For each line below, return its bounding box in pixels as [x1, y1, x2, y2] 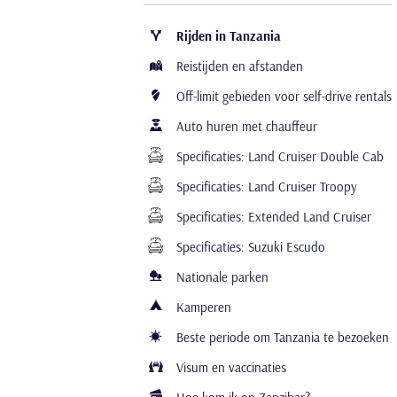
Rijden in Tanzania [173, 27, 281, 44]
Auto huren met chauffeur [173, 118, 317, 135]
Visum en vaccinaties [173, 359, 286, 376]
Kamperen [173, 299, 231, 315]
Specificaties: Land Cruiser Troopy [173, 178, 357, 195]
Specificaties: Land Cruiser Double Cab [173, 148, 384, 165]
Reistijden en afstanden [173, 58, 303, 74]
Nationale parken [173, 269, 269, 285]
